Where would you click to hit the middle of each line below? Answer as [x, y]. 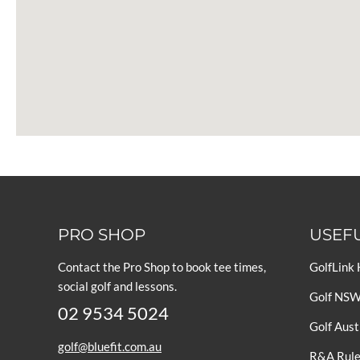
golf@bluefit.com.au [110, 346]
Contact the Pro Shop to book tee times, [162, 267]
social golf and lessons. [117, 286]
